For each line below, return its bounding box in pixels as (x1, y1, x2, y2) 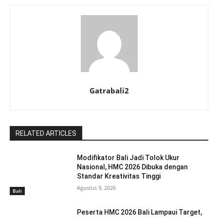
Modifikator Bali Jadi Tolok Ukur (77, 154, 180, 162)
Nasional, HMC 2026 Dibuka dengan (77, 163, 188, 171)
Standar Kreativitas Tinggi (77, 172, 161, 181)
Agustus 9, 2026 (77, 184, 116, 192)
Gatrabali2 (89, 86, 129, 96)
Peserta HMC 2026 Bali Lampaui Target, (77, 208, 202, 216)
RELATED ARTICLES (16, 129, 76, 138)
